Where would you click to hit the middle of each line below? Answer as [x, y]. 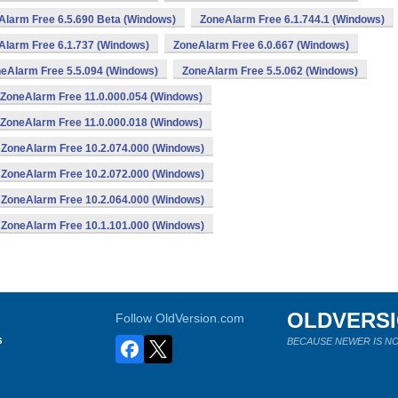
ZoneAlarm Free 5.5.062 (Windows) [270, 71]
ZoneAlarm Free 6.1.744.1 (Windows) [292, 20]
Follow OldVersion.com [180, 318]
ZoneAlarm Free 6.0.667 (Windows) [261, 45]
